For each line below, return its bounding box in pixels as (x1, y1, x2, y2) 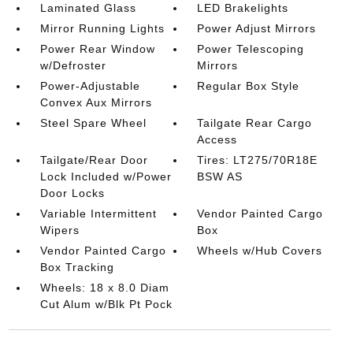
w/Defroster (39, 59, 106, 72)
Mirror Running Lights (39, 22, 165, 35)
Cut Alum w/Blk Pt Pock (39, 298, 173, 310)
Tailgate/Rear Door (39, 154, 148, 166)
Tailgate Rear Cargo (197, 117, 313, 129)
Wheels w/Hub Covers (197, 244, 323, 257)
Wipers (39, 224, 80, 236)
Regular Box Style (197, 80, 300, 92)
